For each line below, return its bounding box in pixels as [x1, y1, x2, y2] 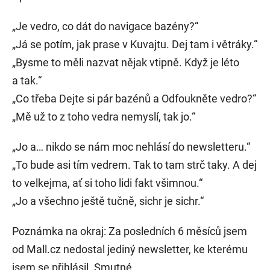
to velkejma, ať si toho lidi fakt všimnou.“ [12, 177, 202, 190]
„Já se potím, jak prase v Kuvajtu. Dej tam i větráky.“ [12, 38, 257, 51]
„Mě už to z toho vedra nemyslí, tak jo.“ [12, 110, 195, 124]
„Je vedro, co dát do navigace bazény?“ [12, 20, 198, 33]
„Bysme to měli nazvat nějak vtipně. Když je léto [12, 56, 239, 69]
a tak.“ [12, 74, 42, 87]
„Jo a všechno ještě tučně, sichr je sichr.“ [12, 195, 204, 208]
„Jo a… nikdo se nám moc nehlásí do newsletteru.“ [12, 140, 250, 154]
